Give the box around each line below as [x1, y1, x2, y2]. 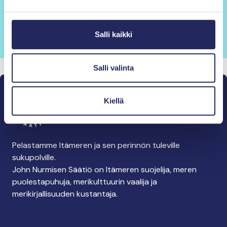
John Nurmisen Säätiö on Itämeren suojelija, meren [12, 164, 197, 175]
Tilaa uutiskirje [18, 21, 86, 34]
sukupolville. [12, 152, 56, 163]
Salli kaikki [95, 30, 132, 39]
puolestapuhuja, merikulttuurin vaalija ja [12, 176, 157, 187]
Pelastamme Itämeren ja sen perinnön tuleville [12, 139, 180, 150]
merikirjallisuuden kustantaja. [12, 188, 118, 199]
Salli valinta [93, 63, 134, 72]
